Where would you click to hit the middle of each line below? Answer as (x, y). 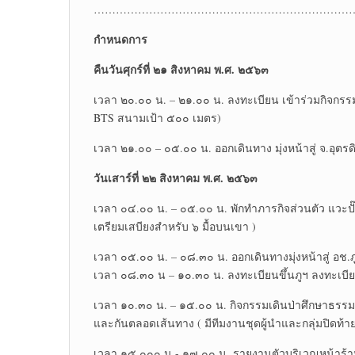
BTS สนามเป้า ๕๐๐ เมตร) (157, 118)
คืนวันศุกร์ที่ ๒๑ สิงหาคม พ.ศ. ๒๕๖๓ (181, 70)
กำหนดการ (120, 40)
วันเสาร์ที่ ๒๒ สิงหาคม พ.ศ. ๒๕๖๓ (176, 178)
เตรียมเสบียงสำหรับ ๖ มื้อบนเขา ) (175, 227)
